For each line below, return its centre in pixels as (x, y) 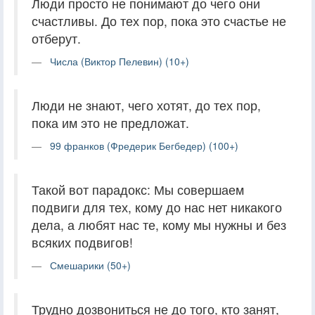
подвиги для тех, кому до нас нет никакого (157, 207)
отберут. (56, 38)
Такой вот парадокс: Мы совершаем (138, 189)
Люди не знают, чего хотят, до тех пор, (146, 105)
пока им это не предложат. (110, 122)
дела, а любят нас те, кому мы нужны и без (159, 224)
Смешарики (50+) (90, 265)
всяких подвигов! (82, 242)
